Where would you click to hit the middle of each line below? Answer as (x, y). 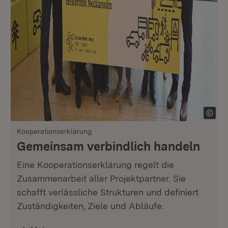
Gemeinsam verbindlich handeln (108, 146)
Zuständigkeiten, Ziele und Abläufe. (90, 206)
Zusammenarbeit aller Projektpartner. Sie (101, 178)
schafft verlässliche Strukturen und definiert (108, 192)
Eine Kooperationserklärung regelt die (95, 165)
